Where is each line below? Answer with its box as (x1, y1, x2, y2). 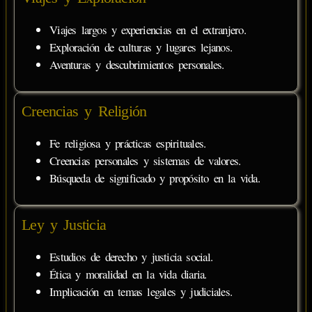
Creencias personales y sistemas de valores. (49, 152, 241, 169)
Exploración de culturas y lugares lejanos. (49, 38, 232, 55)
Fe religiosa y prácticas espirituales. (49, 134, 206, 151)
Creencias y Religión (22, 102, 147, 120)
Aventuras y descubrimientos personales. (49, 56, 224, 72)
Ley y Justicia (22, 215, 106, 233)
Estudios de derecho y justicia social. (49, 248, 213, 265)
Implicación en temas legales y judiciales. (49, 283, 232, 299)
